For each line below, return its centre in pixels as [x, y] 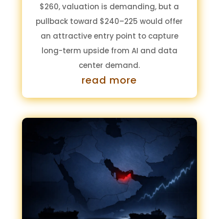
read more [109, 80]
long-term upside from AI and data [109, 51]
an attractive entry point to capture [109, 36]
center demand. [109, 66]
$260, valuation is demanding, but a [109, 7]
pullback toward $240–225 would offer [109, 22]
